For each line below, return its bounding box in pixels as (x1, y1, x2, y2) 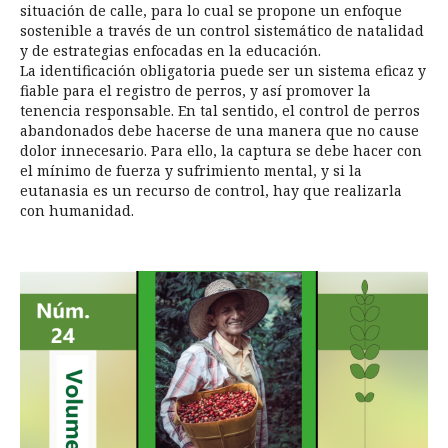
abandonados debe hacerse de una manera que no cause (20, 121, 419, 141)
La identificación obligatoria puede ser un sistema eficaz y (20, 61, 426, 81)
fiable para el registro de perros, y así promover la (20, 81, 371, 101)
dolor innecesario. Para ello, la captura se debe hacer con (20, 141, 422, 161)
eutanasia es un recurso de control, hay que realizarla (20, 181, 402, 201)
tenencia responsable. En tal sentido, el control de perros (20, 101, 420, 121)
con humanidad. (20, 201, 134, 221)
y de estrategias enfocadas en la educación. (20, 41, 321, 61)
